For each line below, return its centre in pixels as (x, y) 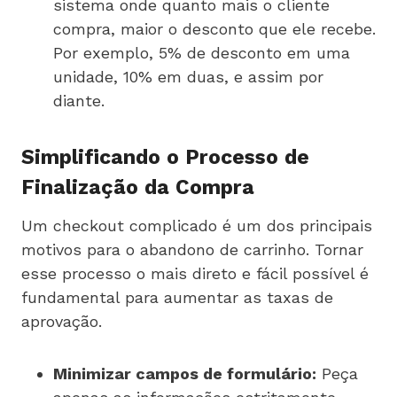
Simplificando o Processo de (165, 158)
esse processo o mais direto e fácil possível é (195, 273)
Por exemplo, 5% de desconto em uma (202, 52)
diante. (79, 100)
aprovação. (62, 321)
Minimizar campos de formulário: (185, 373)
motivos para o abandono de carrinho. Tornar (192, 249)
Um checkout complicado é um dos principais (197, 225)
